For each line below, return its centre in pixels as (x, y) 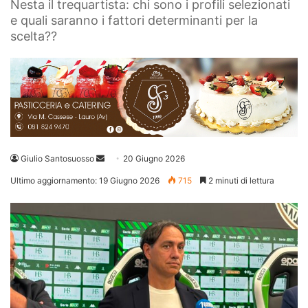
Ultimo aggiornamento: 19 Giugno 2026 (85, 181)
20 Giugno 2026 (154, 159)
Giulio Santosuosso (57, 159)
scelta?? (34, 36)
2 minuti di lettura (240, 181)
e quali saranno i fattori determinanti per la (134, 21)
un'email (120, 175)
